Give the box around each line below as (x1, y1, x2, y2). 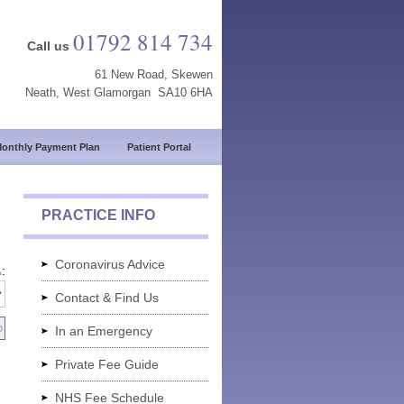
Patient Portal (127, 142, 191, 152)
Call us (27, 39, 73, 53)
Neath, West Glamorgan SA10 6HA (25, 86, 213, 99)
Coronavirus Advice (55, 257, 165, 272)
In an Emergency (55, 324, 152, 339)
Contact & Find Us (55, 290, 159, 306)
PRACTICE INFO (41, 207, 155, 224)
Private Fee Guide (55, 357, 159, 372)
